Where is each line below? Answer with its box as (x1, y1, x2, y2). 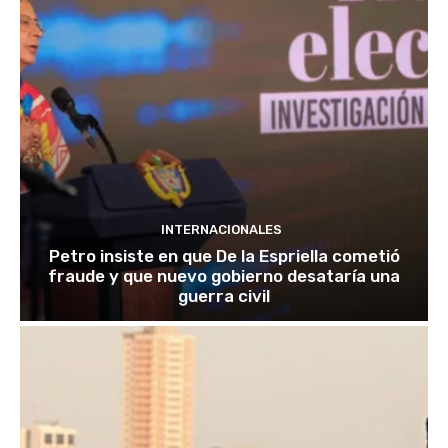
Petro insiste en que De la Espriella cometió (48, 246, 400, 267)
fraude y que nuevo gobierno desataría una (48, 266, 400, 287)
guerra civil (178, 286, 270, 307)
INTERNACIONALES (161, 222, 282, 238)
